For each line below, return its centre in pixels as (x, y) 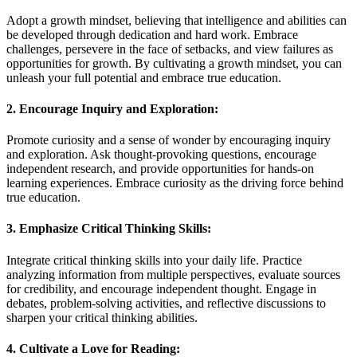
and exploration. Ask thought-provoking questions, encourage (161, 155)
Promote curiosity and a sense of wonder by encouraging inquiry (169, 140)
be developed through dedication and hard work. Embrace (152, 34)
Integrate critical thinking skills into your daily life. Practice (154, 260)
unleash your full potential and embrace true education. (144, 77)
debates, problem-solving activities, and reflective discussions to (166, 303)
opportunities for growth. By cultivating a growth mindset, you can (174, 63)
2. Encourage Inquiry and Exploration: (112, 108)
